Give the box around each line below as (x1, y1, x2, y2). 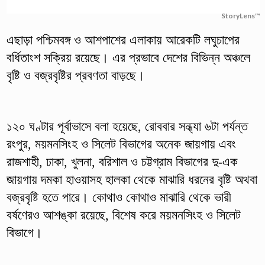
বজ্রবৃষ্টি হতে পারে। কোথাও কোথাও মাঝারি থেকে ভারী (6, 189, 231, 205)
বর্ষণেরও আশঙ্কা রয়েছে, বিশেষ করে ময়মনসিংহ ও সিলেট (6, 207, 241, 222)
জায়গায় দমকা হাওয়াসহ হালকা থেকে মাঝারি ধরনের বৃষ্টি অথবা (6, 172, 257, 187)
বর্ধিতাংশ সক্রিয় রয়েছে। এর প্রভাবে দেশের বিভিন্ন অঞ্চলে (6, 50, 250, 65)
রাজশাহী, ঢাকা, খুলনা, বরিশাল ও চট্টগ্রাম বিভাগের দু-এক (6, 154, 238, 169)
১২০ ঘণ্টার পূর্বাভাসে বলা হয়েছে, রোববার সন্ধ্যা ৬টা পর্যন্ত (6, 118, 248, 134)
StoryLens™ (221, 11, 260, 20)
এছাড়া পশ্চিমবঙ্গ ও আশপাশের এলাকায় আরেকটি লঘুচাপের (6, 32, 240, 47)
